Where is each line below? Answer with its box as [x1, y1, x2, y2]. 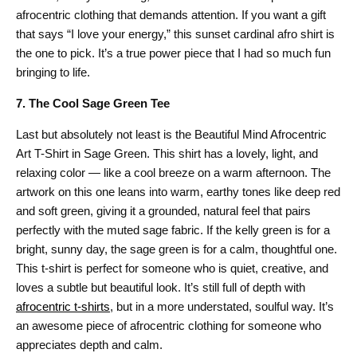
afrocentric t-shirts [16, 299, 110, 313]
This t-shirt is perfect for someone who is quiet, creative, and [16, 261, 328, 275]
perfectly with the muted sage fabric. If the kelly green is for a [16, 222, 330, 237]
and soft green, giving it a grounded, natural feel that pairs [16, 203, 311, 218]
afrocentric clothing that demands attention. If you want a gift [16, 7, 326, 22]
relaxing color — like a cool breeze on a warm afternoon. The [16, 165, 331, 179]
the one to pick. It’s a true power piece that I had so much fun [16, 45, 331, 60]
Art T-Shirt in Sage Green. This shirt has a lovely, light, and [16, 146, 318, 160]
